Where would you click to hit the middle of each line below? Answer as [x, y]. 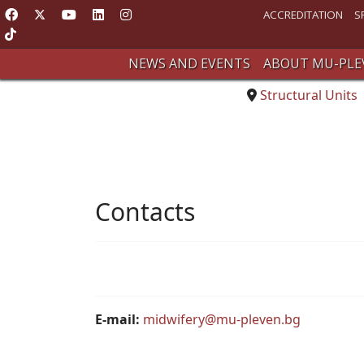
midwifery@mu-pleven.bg [222, 319]
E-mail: [119, 319]
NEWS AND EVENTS [189, 63]
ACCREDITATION [303, 15]
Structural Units [308, 95]
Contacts [145, 212]
